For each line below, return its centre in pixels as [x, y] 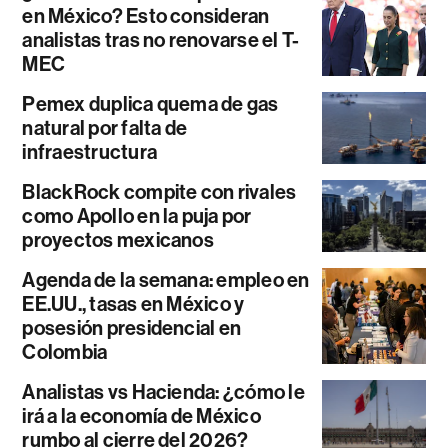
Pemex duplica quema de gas [150, 104]
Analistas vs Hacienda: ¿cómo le [163, 392]
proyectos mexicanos [118, 240]
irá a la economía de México [141, 416]
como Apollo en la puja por [137, 216]
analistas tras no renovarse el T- [161, 40]
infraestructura [89, 152]
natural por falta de [105, 128]
